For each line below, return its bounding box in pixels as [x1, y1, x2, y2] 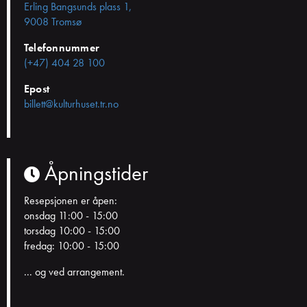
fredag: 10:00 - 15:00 [24, 238, 119, 253]
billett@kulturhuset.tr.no [24, 96, 119, 111]
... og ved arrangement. [24, 264, 125, 279]
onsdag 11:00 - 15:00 [24, 208, 118, 223]
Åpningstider [40, 158, 148, 186]
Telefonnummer [24, 40, 100, 55]
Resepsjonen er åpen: [24, 193, 117, 208]
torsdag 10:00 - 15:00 [24, 223, 120, 238]
